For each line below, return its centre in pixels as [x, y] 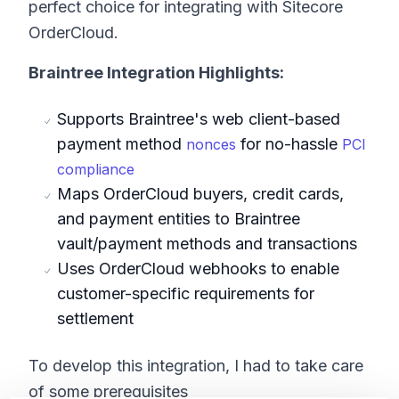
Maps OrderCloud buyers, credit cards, [200, 194]
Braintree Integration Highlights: [156, 73]
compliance [96, 169]
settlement [95, 318]
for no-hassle [289, 144]
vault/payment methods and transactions [207, 244]
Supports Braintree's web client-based [199, 119]
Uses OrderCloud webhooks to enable [198, 269]
